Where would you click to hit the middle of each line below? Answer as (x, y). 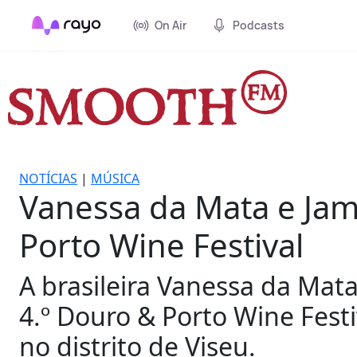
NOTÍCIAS (48, 178)
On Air (171, 25)
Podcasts (259, 25)
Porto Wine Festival (161, 245)
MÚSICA (115, 178)
